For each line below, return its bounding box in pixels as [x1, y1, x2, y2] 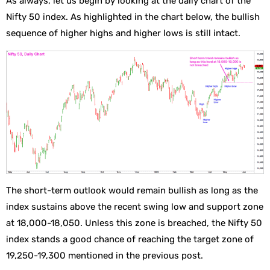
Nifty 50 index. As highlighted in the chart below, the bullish [6, 11, 260, 23]
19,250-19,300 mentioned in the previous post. [6, 250, 206, 262]
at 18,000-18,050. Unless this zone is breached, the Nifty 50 [6, 218, 262, 229]
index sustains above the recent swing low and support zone [6, 201, 263, 213]
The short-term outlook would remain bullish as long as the [6, 185, 258, 196]
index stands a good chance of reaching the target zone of [6, 234, 254, 245]
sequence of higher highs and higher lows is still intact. [6, 28, 240, 39]
